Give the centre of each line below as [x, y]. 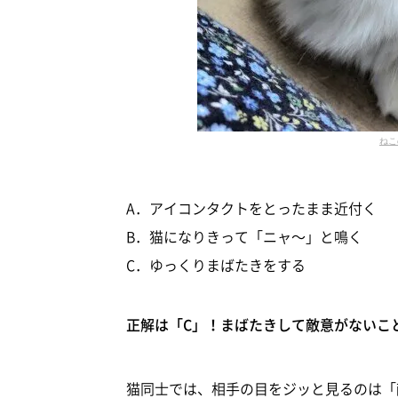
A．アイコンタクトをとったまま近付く [251, 207]
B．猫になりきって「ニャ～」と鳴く [244, 236]
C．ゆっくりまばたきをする [216, 264]
